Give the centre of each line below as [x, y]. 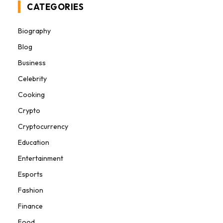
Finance [30, 206]
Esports [30, 174]
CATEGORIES [56, 6]
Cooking [31, 94]
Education [34, 142]
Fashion [31, 190]
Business [32, 62]
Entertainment [41, 158]
